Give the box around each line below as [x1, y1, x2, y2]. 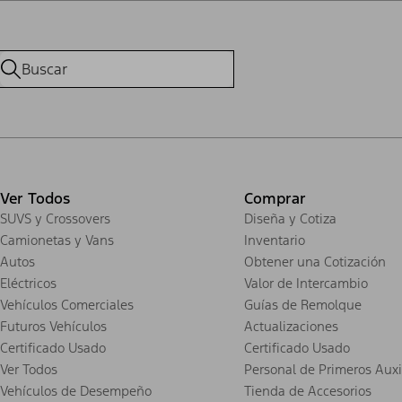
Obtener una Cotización [244, 252, 386, 270]
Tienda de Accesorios [244, 381, 371, 399]
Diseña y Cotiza [244, 209, 336, 227]
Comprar [244, 188, 306, 208]
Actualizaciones [244, 317, 338, 335]
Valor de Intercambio [244, 274, 368, 292]
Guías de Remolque [244, 295, 362, 313]
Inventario [244, 231, 305, 249]
